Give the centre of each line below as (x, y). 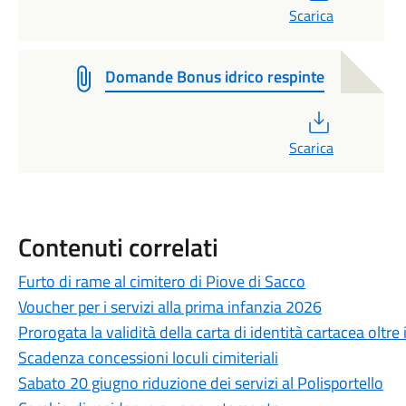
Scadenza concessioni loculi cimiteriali (148, 358)
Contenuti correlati (118, 247)
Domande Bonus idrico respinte (214, 77)
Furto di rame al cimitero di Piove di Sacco (161, 281)
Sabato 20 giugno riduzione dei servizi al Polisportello (200, 383)
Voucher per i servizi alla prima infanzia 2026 (169, 307)
